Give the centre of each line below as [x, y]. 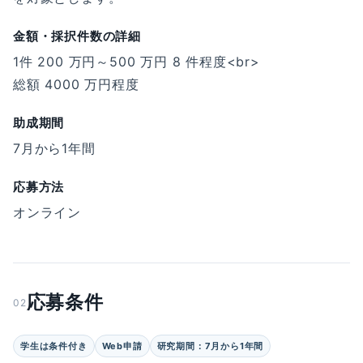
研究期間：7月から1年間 [210, 346]
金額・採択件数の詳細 [77, 36]
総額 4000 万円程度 [76, 84]
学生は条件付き [54, 346]
